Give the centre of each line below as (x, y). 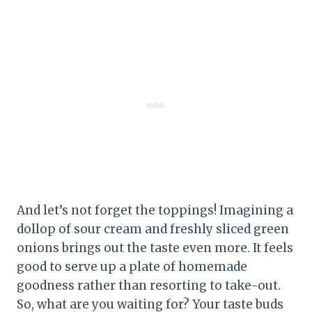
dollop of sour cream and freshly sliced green (153, 229)
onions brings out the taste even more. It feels (155, 248)
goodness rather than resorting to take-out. (149, 285)
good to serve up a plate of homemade (132, 266)
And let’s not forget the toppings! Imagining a (155, 210)
